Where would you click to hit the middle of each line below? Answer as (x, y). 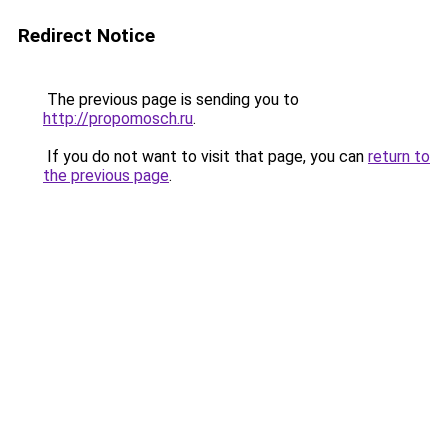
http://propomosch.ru (118, 118)
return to (399, 156)
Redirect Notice (86, 35)
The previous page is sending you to (171, 99)
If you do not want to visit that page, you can (205, 156)
